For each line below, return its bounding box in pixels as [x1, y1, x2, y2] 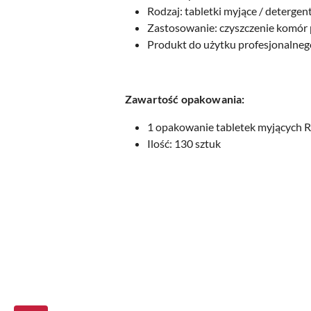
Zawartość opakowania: [125, 92, 245, 106]
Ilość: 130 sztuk [147, 137, 221, 150]
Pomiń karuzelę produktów [14, 252, 174, 265]
